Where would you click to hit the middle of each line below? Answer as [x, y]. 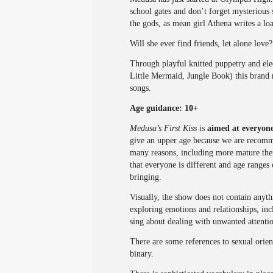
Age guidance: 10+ [164, 108]
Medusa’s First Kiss [163, 128]
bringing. [146, 177]
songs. [140, 88]
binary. [142, 254]
